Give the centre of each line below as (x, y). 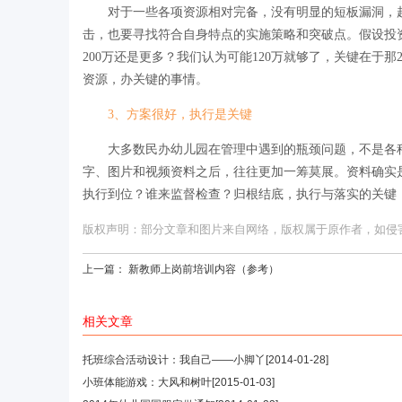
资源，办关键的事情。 (145, 79)
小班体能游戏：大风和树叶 (147, 382)
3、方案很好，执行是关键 (180, 114)
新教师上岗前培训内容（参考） (204, 269)
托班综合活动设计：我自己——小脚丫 (174, 359)
